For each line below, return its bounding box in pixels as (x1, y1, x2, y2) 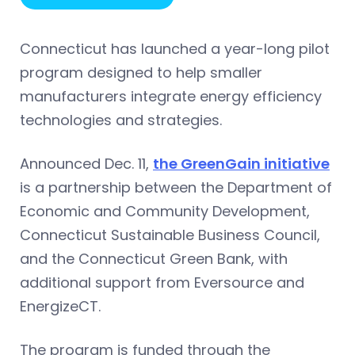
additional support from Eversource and (20, 272, 304, 292)
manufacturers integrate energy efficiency (20, 86, 322, 106)
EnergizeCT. (20, 296, 101, 316)
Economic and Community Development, (20, 200, 310, 221)
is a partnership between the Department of (20, 177, 332, 197)
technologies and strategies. (20, 109, 222, 130)
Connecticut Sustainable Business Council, (20, 224, 320, 245)
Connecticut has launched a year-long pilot (20, 38, 330, 59)
